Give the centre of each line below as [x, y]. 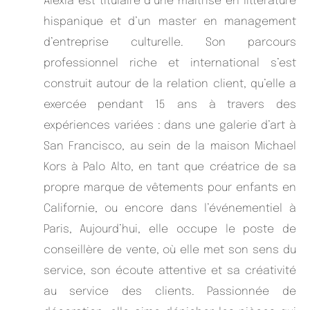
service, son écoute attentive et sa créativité [170, 271]
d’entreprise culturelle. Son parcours [170, 42]
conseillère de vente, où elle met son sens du [170, 250]
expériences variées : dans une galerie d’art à [170, 125]
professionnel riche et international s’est [170, 63]
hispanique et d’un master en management [170, 21]
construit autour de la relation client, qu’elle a [170, 84]
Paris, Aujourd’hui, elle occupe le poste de [170, 229]
